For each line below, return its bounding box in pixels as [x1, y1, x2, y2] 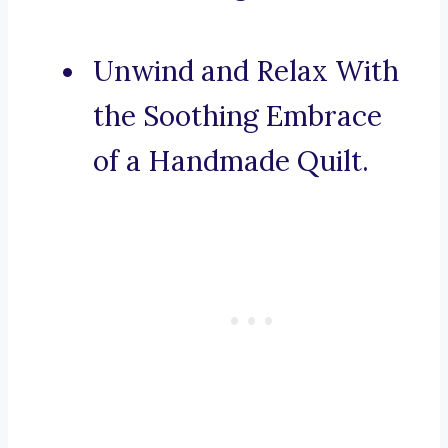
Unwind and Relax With [93, 53, 399, 90]
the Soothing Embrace [93, 98, 382, 135]
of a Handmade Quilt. [93, 143, 369, 180]
